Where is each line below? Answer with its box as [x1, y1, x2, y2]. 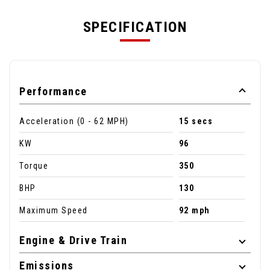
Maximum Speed [19, 206, 88, 216]
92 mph [178, 206, 210, 216]
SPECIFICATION [83, 19, 187, 36]
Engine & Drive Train [19, 234, 127, 247]
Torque [19, 161, 48, 171]
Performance [19, 85, 87, 98]
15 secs [178, 116, 213, 127]
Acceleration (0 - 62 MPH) [19, 116, 129, 127]
